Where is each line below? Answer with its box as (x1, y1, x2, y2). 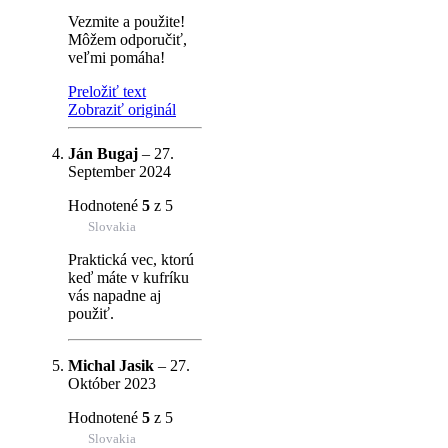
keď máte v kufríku (68, 268, 189, 286)
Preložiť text (68, 82, 146, 100)
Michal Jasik (68, 356, 154, 374)
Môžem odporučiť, (68, 30, 187, 48)
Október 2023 (68, 374, 156, 392)
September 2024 (68, 162, 171, 180)
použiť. (68, 304, 114, 322)
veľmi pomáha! (68, 48, 165, 66)
